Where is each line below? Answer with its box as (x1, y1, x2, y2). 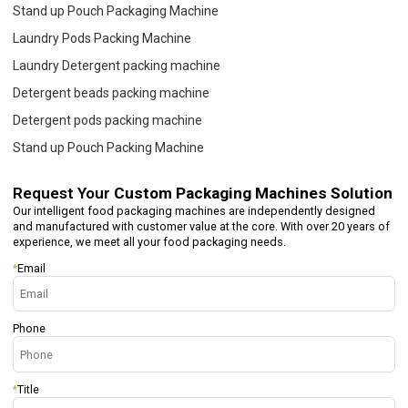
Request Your (13, 183, 115, 202)
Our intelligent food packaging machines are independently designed (13, 203, 376, 218)
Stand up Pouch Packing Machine (13, 139, 205, 155)
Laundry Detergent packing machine (13, 57, 221, 73)
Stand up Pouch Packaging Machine (13, 3, 219, 18)
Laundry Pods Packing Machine (13, 30, 192, 46)
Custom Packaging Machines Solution (114, 183, 393, 202)
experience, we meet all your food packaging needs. (13, 234, 287, 249)
